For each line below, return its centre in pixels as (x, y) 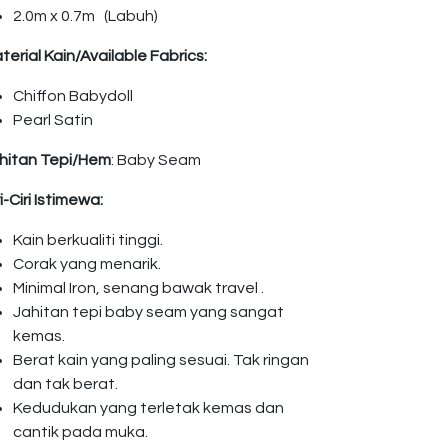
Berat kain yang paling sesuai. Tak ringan (161, 360)
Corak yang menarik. (87, 264)
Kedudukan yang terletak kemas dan (148, 408)
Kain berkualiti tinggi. (88, 240)
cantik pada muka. (80, 432)
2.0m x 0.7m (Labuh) (85, 16)
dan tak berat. (65, 384)
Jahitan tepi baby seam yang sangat (148, 312)
